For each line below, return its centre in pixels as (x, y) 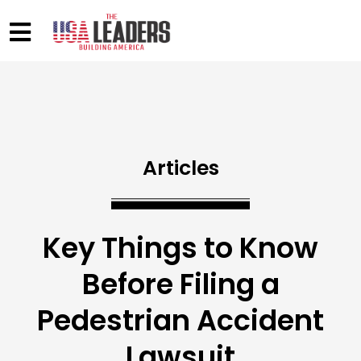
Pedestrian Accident (180, 321)
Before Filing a (180, 284)
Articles (180, 168)
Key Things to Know (180, 248)
